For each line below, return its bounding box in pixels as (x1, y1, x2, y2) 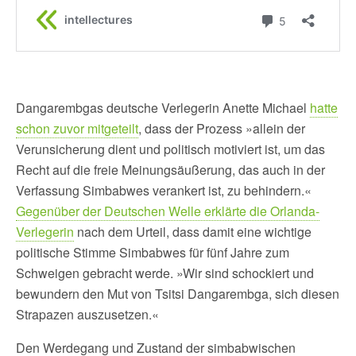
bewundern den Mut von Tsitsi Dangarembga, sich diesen (16, 284, 339, 303)
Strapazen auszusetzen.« (16, 304, 159, 323)
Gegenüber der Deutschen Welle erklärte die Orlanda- (16, 201, 319, 220)
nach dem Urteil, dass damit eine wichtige (74, 222, 311, 241)
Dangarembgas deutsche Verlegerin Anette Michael (16, 98, 310, 117)
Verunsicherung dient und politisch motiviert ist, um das (16, 139, 325, 158)
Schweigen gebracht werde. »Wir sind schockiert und (16, 263, 314, 282)
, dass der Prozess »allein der (138, 118, 305, 137)
